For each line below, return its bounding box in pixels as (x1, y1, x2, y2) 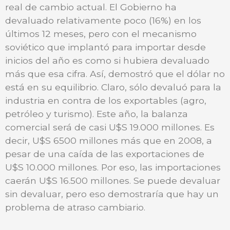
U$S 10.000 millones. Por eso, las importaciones (5, 161, 221, 172)
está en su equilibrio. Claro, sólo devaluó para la (5, 81, 221, 92)
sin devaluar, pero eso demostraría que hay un (5, 188, 219, 199)
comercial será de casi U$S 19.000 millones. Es (5, 121, 215, 132)
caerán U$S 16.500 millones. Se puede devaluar (5, 175, 220, 186)
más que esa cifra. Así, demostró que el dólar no (5, 68, 225, 79)
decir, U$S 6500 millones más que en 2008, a (5, 135, 212, 146)
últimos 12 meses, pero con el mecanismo (5, 28, 197, 39)
